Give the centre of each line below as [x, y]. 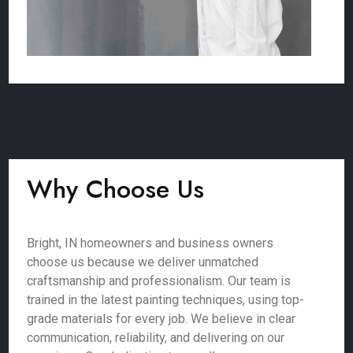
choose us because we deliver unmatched [143, 262]
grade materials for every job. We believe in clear [162, 319]
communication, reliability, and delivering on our [156, 338]
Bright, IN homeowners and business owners [150, 243]
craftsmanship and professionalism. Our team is [159, 281]
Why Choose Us [116, 189]
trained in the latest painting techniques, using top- [166, 300]
